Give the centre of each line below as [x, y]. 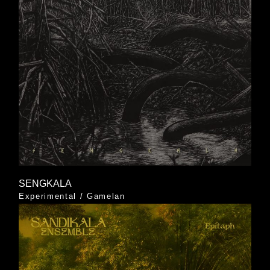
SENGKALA [45, 184]
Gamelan [106, 196]
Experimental [47, 196]
